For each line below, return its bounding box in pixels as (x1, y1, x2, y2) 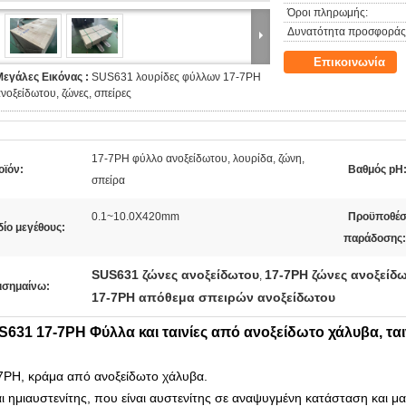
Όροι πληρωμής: (287, 6, 368, 19)
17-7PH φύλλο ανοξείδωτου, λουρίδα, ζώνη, (92, 152, 304, 165)
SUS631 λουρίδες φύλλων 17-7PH (92, 71, 261, 83)
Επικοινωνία (314, 55, 385, 69)
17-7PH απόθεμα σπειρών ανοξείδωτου (92, 290, 335, 304)
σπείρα (92, 174, 125, 187)
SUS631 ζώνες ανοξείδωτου (92, 267, 259, 282)
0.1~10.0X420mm (92, 210, 179, 223)
